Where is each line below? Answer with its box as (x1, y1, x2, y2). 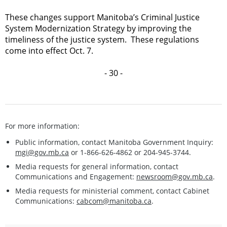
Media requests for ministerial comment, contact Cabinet (15, 185, 209, 196)
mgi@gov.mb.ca (15, 147, 69, 157)
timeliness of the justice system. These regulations (5, 33, 199, 45)
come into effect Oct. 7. (5, 45, 93, 56)
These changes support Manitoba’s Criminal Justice (5, 11, 200, 23)
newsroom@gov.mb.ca (136, 171, 213, 181)
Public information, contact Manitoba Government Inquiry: (15, 137, 213, 147)
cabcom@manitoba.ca (77, 196, 152, 206)
